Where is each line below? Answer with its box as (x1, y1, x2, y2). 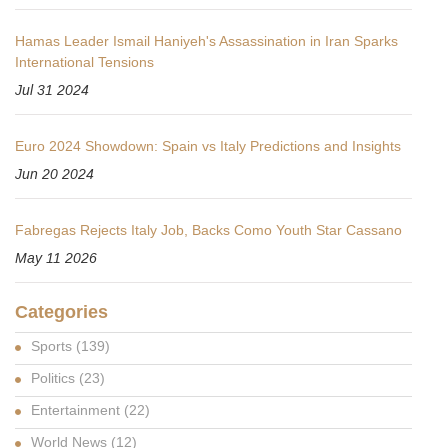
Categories (15, 302, 108, 323)
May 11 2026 (15, 250, 97, 267)
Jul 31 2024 (15, 82, 89, 99)
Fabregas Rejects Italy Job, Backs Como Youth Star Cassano (15, 222, 402, 239)
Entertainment (31, 402, 124, 419)
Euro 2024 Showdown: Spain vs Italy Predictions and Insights (15, 138, 401, 155)
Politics (31, 370, 79, 387)
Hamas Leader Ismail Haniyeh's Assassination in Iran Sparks (15, 33, 398, 50)
